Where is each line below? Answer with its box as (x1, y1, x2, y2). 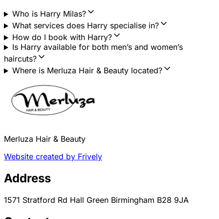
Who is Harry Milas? (12, 9, 86, 19)
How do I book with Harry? (12, 32, 112, 43)
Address (4, 171, 51, 186)
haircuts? (4, 54, 37, 64)
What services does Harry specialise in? (12, 21, 159, 31)
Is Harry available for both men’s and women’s (12, 42, 183, 52)
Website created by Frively (4, 152, 102, 162)
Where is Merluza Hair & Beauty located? (12, 66, 162, 76)
